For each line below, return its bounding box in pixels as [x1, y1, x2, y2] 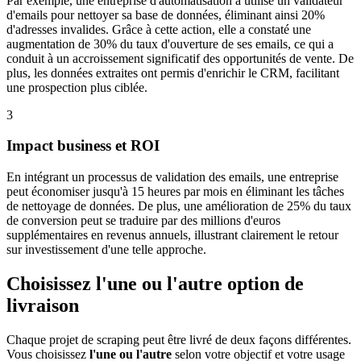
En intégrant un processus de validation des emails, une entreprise [6, 169, 338, 184]
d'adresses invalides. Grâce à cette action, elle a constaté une [6, 22, 311, 36]
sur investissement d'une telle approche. [6, 242, 206, 256]
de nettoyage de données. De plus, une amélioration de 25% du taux [6, 198, 351, 213]
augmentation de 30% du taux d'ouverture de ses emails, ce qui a [6, 36, 334, 51]
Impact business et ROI [6, 137, 160, 155]
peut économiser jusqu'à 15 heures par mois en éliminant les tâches [6, 184, 344, 198]
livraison [6, 294, 79, 316]
